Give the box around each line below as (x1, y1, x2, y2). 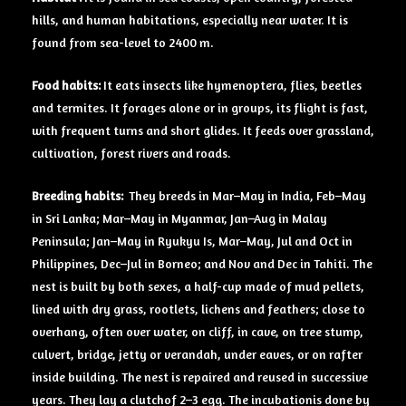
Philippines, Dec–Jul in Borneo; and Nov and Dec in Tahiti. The (32, 256, 372, 271)
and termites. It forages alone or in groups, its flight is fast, (32, 100, 368, 115)
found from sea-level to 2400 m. (32, 35, 214, 51)
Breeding (32, 188, 82, 203)
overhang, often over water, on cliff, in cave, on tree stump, (32, 324, 363, 339)
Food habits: (32, 77, 103, 92)
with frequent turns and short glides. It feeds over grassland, (32, 122, 374, 138)
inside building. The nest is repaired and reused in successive (32, 369, 368, 384)
